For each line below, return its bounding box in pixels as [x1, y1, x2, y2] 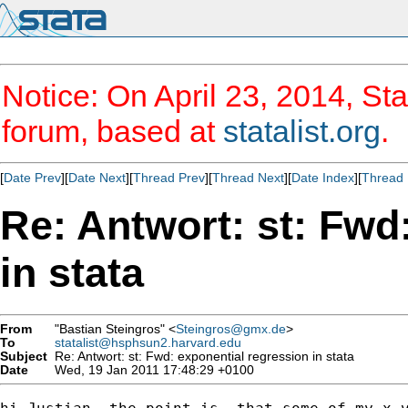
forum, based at [2, 114, 223, 148]
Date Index [291, 170, 354, 185]
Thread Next [212, 170, 284, 185]
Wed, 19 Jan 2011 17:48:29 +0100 [47, 362, 254, 377]
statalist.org [223, 114, 381, 148]
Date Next [68, 170, 126, 185]
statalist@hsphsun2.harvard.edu [55, 335, 241, 350]
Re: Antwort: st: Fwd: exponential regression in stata [47, 349, 354, 363]
